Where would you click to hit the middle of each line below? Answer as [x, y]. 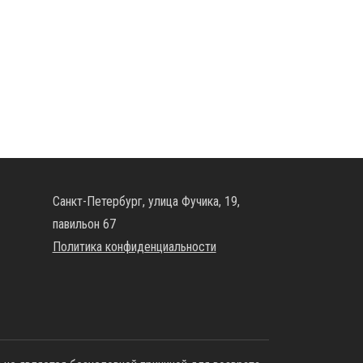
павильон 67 [84, 224]
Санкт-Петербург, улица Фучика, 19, [146, 201]
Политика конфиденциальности [134, 247]
